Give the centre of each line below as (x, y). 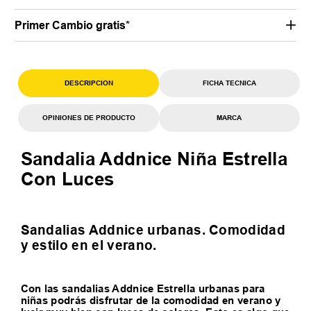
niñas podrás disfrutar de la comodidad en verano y (151, 301)
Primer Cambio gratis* (73, 25)
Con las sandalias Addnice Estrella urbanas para (143, 289)
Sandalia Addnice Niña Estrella (154, 159)
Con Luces (67, 179)
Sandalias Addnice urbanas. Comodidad (153, 229)
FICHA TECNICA (229, 83)
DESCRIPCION (89, 83)
